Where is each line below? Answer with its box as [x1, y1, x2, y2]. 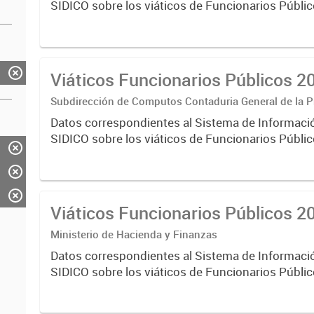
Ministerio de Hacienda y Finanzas [50, 226, 218, 241]
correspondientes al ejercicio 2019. [50, 279, 240, 296]
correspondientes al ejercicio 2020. [50, 13, 240, 30]
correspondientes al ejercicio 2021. [50, 146, 240, 163]
